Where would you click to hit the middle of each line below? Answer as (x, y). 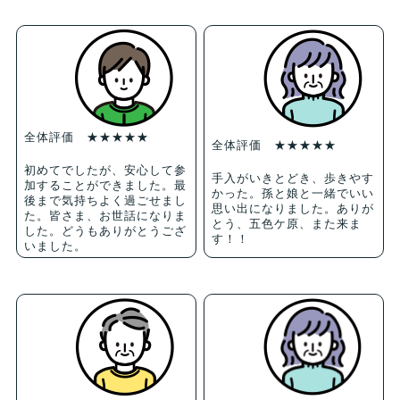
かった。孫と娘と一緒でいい (293, 193)
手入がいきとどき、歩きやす (293, 178)
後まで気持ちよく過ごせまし (105, 200)
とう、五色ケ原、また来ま (287, 223)
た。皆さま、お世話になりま (105, 215)
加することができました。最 (105, 185)
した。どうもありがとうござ (105, 230)
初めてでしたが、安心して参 (105, 170)
